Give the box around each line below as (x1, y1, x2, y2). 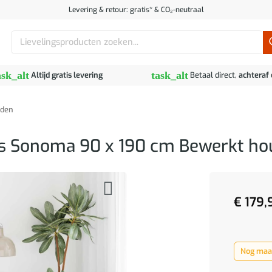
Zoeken (10, 31, 38, 41)
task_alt (151, 69, 188, 81)
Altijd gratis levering (31, 70, 103, 80)
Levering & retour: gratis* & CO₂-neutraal (68, 4, 204, 15)
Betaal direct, (190, 70, 237, 80)
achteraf (237, 70, 270, 80)
